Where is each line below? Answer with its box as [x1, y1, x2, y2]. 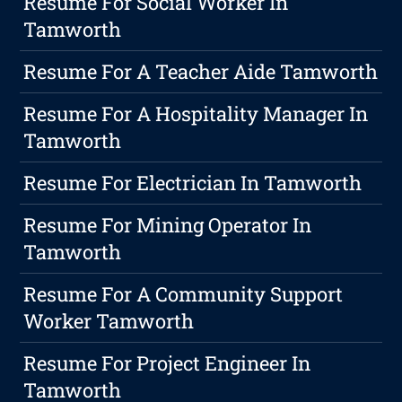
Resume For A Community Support [23, 281, 344, 308]
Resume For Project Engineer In [23, 350, 311, 377]
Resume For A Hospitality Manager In [23, 100, 369, 127]
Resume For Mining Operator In [23, 212, 312, 239]
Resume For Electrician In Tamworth [23, 170, 363, 197]
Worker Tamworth [23, 308, 195, 335]
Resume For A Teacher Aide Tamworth [23, 58, 379, 85]
